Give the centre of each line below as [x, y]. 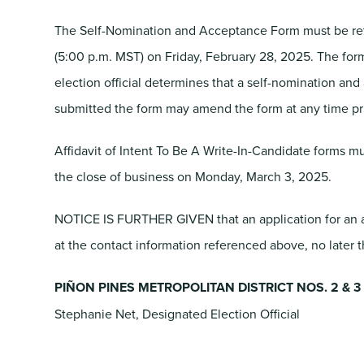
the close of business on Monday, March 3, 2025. [193, 176]
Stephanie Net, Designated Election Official [178, 313]
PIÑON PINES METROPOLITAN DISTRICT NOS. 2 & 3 [208, 287]
